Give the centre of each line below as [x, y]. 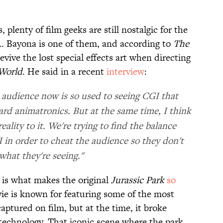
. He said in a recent [64, 72]
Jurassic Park [138, 180]
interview [125, 72]
